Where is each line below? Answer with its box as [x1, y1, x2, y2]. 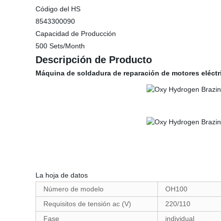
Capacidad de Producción [36, 30, 116, 37]
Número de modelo [43, 185, 104, 193]
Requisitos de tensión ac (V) [43, 200, 131, 208]
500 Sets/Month [36, 42, 85, 50]
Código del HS [36, 5, 80, 13]
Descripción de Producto [36, 54, 152, 65]
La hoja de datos [36, 171, 88, 179]
